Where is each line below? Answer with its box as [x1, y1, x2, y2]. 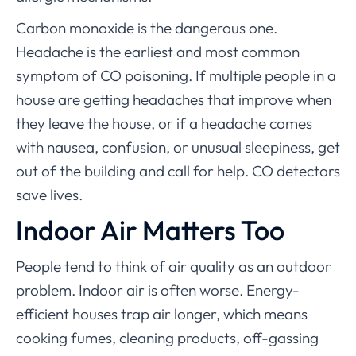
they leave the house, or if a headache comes [16, 114, 312, 133]
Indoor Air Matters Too [16, 213, 284, 248]
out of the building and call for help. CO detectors [16, 161, 340, 181]
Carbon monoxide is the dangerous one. [16, 18, 277, 38]
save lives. [16, 185, 83, 205]
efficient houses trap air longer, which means [16, 304, 308, 324]
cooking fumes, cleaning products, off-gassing [16, 328, 319, 348]
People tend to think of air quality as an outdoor [16, 257, 331, 277]
